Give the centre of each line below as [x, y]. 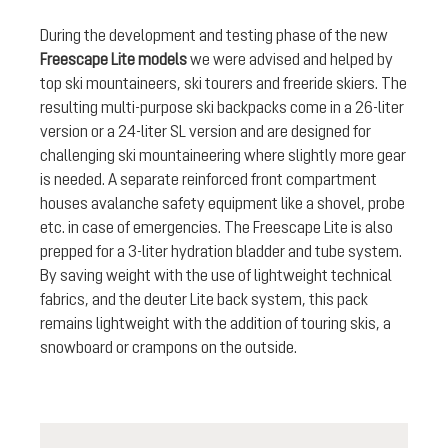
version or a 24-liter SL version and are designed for [205, 131]
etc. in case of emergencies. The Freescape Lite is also [216, 227]
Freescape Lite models [113, 59]
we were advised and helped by [290, 59]
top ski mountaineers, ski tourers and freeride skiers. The [223, 83]
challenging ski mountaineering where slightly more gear [223, 155]
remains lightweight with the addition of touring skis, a [215, 323]
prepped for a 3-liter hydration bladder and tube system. [221, 251]
